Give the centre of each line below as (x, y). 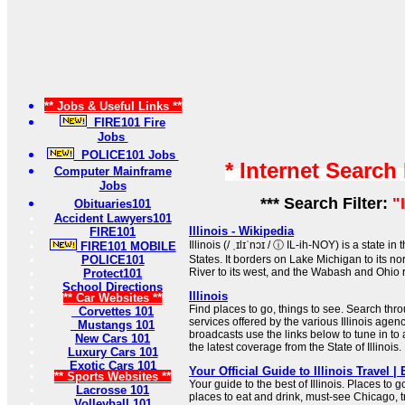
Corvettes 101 (113, 311)
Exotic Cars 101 (113, 366)
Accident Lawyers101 (113, 218)
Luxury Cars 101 (113, 352)
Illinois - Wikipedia (241, 231)
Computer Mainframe (113, 171)
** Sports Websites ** (113, 377)
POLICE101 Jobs (126, 155)
